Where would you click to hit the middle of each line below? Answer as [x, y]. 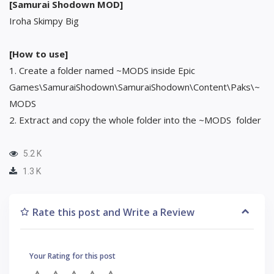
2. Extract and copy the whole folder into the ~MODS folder [135, 120]
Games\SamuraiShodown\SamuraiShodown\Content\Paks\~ [135, 87]
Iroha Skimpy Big [44, 20]
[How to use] [39, 54]
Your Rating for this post [72, 256]
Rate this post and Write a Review [113, 212]
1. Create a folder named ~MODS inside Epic [102, 70]
